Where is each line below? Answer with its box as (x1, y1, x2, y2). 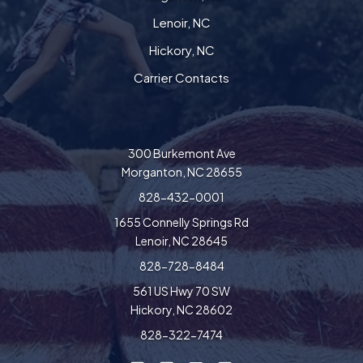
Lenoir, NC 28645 (135, 233, 228, 248)
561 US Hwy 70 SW (133, 283, 230, 298)
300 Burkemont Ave (127, 145, 236, 160)
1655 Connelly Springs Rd (114, 214, 249, 229)
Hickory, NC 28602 (130, 301, 233, 317)
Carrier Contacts (134, 69, 229, 85)
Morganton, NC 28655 (121, 164, 242, 179)
